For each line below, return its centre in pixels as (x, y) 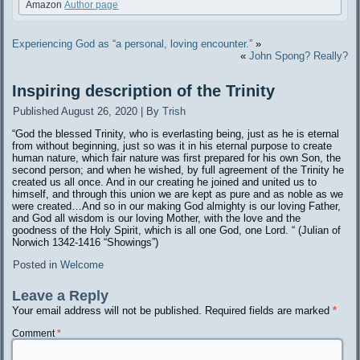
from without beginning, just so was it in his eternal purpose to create (172, 146)
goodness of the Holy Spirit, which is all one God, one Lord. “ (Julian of (177, 231)
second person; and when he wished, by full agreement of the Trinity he (178, 170)
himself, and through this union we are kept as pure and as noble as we (178, 194)
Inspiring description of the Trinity (144, 91)
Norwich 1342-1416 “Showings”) (86, 243)
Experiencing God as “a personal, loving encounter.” (133, 44)
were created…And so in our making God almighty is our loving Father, (177, 207)
